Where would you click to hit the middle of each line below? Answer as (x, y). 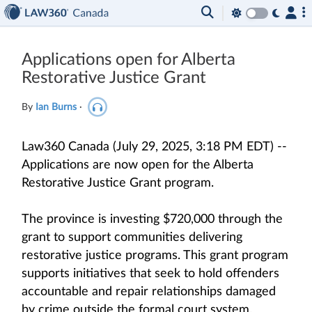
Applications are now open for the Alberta (138, 165)
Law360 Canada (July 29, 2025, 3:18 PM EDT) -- (154, 147)
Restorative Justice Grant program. (118, 183)
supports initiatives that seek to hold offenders (150, 274)
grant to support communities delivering (132, 237)
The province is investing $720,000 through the (152, 219)
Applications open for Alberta (128, 60)
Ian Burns (56, 107)
